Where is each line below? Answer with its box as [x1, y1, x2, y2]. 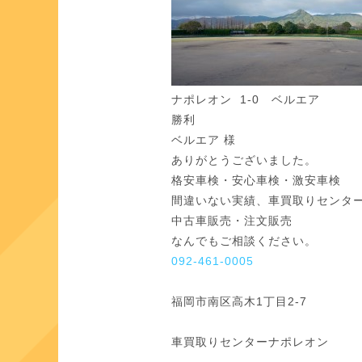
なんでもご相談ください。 [171, 234, 317, 247]
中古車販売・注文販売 [171, 214, 293, 227]
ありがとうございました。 [171, 154, 317, 166]
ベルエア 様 [171, 133, 236, 146]
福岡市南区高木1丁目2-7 [171, 295, 307, 308]
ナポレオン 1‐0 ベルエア [171, 93, 320, 106]
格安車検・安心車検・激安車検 [171, 174, 341, 187]
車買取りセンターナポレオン [171, 335, 329, 348]
